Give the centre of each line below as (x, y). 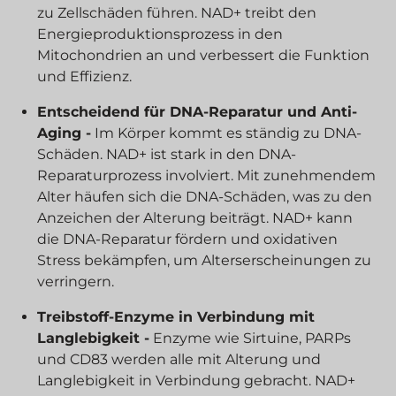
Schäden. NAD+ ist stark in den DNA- (167, 154)
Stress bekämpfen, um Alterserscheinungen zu (205, 260)
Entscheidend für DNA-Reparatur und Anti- (198, 112)
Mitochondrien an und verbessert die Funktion (204, 55)
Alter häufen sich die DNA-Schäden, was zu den (205, 197)
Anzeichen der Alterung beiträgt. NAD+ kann (195, 218)
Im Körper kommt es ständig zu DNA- (227, 133)
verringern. (76, 282)
